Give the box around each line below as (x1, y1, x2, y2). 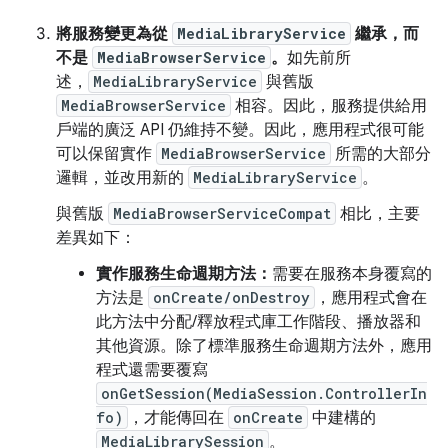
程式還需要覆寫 (96, 360, 208, 381)
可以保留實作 (56, 144, 156, 165)
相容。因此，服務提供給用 (231, 96, 427, 117)
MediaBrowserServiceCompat (113, 204, 331, 224)
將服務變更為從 (56, 24, 172, 45)
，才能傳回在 (128, 408, 228, 429)
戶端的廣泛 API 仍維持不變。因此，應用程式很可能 (56, 120, 424, 141)
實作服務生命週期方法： (96, 264, 272, 285)
